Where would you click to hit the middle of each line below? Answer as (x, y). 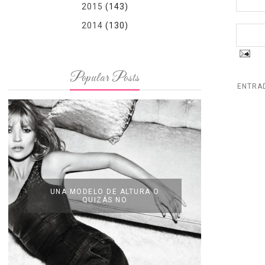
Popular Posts (105, 78)
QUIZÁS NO (105, 200)
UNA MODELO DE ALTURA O (105, 192)
